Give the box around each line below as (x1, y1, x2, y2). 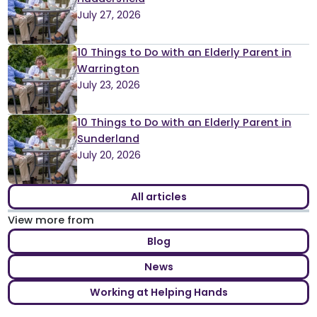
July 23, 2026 (76, 77, 140, 92)
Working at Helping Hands (89, 285, 228, 300)
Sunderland (76, 131, 139, 146)
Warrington (76, 61, 139, 76)
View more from (7, 212, 94, 227)
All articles (130, 189, 187, 204)
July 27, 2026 (76, 7, 141, 22)
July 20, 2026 (76, 147, 141, 162)
